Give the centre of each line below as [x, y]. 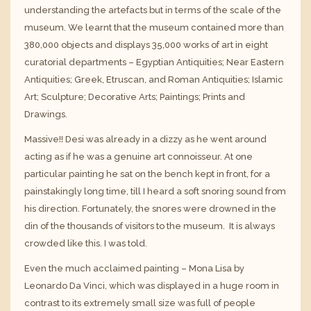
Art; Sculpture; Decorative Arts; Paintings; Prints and [135, 97]
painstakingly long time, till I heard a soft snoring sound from [155, 192]
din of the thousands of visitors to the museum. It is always [150, 226]
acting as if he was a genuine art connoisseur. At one [138, 157]
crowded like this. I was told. [86, 244]
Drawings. [46, 115]
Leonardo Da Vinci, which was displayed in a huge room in [152, 286]
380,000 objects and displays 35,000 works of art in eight [146, 45]
